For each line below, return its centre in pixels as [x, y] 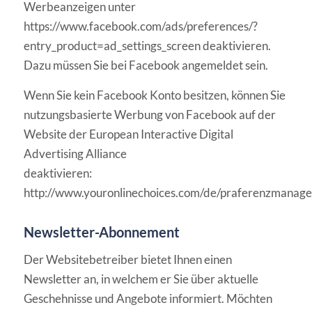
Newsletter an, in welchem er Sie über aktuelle [141, 279]
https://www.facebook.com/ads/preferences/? [140, 26]
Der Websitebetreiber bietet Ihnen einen [127, 259]
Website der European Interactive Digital [128, 134]
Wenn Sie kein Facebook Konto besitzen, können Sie [154, 95]
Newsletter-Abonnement [102, 232]
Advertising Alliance [75, 153]
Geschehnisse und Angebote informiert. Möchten [148, 298]
